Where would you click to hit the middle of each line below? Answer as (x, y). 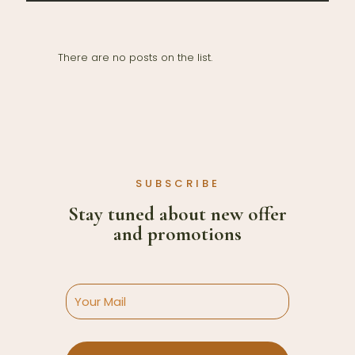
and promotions (177, 234)
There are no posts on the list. (135, 57)
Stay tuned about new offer (177, 214)
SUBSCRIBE (177, 183)
